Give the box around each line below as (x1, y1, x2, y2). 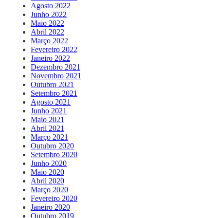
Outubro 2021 (31, 80, 74, 89)
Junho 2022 (31, 10, 67, 18)
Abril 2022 (31, 27, 64, 36)
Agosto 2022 (31, 1, 71, 10)
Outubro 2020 (31, 141, 74, 150)
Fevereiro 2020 (31, 194, 77, 202)
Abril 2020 (31, 176, 64, 185)
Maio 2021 (31, 115, 64, 124)
